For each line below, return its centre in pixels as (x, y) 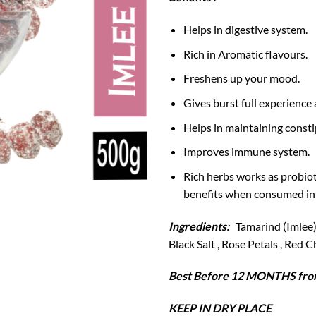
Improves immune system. (246, 152)
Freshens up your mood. (241, 78)
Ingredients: (201, 226)
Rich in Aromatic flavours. (245, 54)
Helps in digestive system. (245, 30)
